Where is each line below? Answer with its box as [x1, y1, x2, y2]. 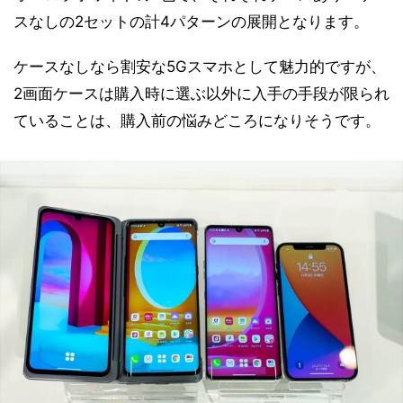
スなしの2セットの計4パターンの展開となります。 [13, 13, 369, 31]
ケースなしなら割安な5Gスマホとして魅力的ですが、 [13, 58, 386, 76]
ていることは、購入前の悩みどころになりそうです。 [13, 112, 381, 130]
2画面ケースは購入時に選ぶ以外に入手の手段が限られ [13, 85, 390, 103]
